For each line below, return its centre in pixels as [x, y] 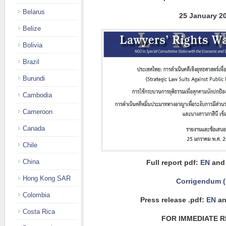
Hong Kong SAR [47, 178]
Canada [34, 128]
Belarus [34, 12]
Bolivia [33, 45]
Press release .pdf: [173, 200]
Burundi [34, 78]
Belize [32, 29]
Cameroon [38, 112]
